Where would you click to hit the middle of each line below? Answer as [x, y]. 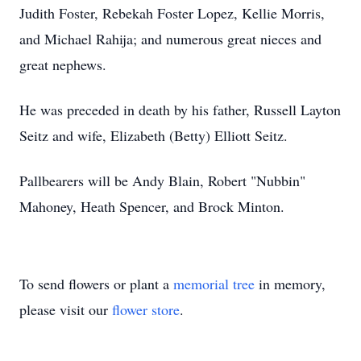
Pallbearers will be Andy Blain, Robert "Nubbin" [162, 180]
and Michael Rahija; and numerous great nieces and [170, 39]
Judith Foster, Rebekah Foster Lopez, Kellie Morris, [172, 13]
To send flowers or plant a [96, 284]
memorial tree [214, 284]
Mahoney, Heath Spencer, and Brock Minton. [152, 206]
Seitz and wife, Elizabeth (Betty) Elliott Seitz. [154, 135]
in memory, [290, 284]
